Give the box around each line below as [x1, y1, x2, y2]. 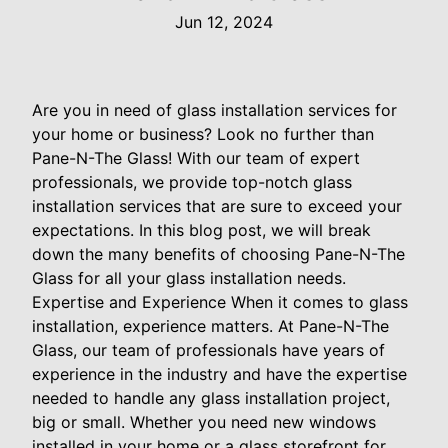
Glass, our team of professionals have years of [32, 339, 385, 360]
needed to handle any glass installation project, [32, 387, 390, 408]
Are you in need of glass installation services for [32, 99, 397, 120]
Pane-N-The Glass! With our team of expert [32, 147, 360, 168]
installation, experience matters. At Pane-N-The [32, 315, 389, 336]
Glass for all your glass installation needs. [32, 267, 346, 288]
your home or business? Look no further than [32, 123, 374, 144]
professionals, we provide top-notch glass [32, 171, 352, 192]
